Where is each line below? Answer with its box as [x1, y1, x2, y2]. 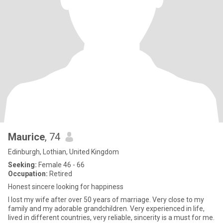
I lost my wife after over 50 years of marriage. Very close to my [8, 196, 204, 204]
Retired [48, 170, 72, 178]
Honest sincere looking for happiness [8, 183, 123, 191]
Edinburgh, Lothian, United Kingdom [8, 148, 119, 156]
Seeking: [8, 161, 37, 169]
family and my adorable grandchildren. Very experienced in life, [8, 205, 205, 213]
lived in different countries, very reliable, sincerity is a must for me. [8, 214, 215, 222]
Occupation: [8, 170, 48, 178]
